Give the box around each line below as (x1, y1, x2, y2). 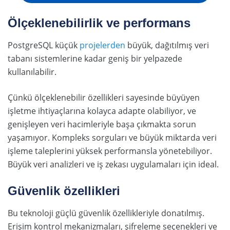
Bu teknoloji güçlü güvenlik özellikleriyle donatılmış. (8, 207, 204, 219)
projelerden (80, 40, 125, 51)
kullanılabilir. (8, 66, 56, 78)
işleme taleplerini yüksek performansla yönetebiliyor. (8, 145, 212, 157)
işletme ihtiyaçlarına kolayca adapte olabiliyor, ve (8, 105, 196, 117)
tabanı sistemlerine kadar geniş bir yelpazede (8, 53, 182, 65)
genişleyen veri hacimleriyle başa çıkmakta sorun (8, 119, 196, 130)
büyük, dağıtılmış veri (125, 40, 209, 51)
